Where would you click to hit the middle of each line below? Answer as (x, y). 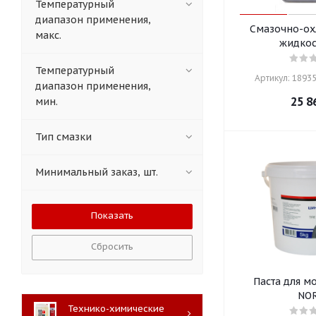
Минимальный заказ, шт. (97, 172)
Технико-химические (116, 309)
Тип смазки (63, 137)
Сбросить (112, 247)
